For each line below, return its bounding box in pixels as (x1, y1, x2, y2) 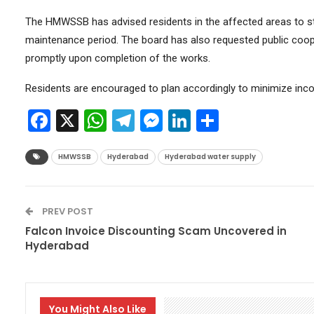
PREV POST (39, 204, 93, 218)
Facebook (50, 107, 144, 134)
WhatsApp (106, 107, 207, 134)
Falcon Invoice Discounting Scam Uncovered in (25, 223, 287, 238)
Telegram (134, 107, 225, 134)
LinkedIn (190, 107, 273, 134)
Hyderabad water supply (164, 151, 256, 162)
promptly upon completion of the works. (25, 51, 210, 64)
